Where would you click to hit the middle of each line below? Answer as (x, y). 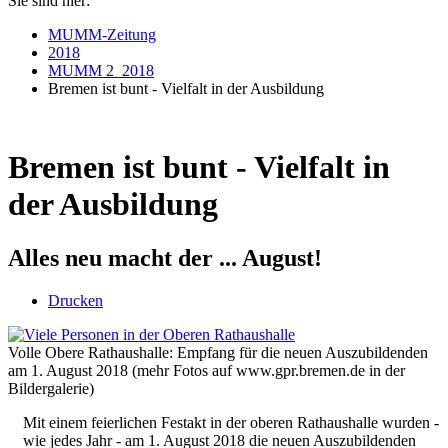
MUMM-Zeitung (102, 34)
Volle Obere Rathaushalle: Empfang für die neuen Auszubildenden (218, 352)
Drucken (75, 300)
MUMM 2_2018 (101, 70)
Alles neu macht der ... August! (165, 257)
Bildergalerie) (51, 388)
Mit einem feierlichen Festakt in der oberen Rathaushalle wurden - (231, 422)
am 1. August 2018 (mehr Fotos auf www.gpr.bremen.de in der (206, 370)
